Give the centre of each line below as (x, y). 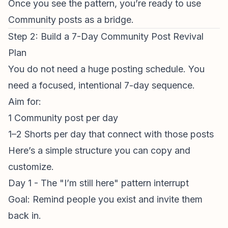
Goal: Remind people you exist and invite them (105, 199)
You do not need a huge (60, 69)
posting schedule (147, 69)
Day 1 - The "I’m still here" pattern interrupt (98, 183)
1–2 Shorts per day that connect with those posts (111, 134)
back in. (25, 216)
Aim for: (25, 102)
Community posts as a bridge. (71, 20)
